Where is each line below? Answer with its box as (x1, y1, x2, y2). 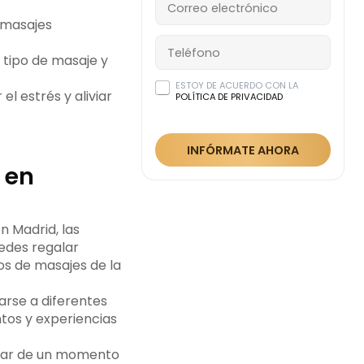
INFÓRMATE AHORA (187, 141, 300, 158)
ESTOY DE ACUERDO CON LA (175, 79, 299, 92)
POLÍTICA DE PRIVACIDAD (175, 90, 284, 103)
